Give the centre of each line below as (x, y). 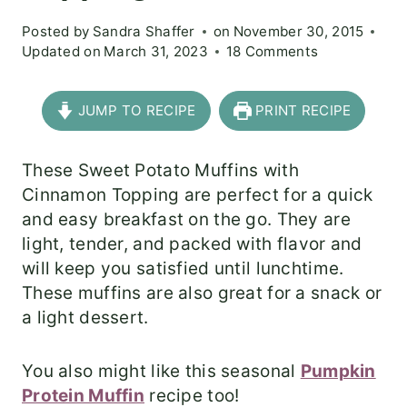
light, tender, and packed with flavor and (192, 244)
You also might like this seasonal (161, 372)
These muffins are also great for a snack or (202, 293)
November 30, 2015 (298, 32)
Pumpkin (338, 372)
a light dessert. (85, 318)
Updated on (61, 52)
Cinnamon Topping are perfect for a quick (198, 195)
